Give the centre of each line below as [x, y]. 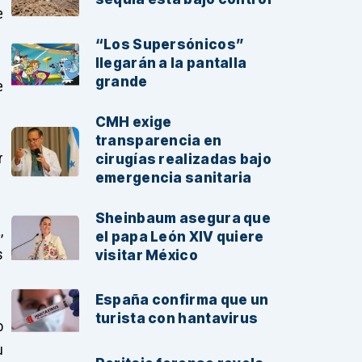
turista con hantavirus [177, 319]
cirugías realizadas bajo [183, 159]
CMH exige [133, 122]
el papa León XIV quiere [179, 236]
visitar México [146, 255]
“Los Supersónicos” [170, 44]
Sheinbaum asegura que [183, 218]
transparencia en [158, 140]
